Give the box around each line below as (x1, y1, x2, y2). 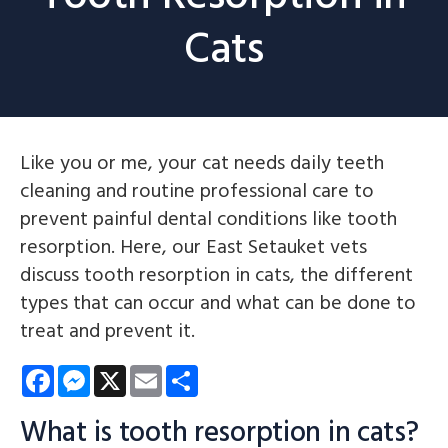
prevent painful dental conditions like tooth (20, 205, 397, 234)
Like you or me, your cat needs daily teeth (20, 149, 384, 178)
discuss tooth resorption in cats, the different (20, 261, 413, 290)
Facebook (54, 362, 119, 385)
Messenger (90, 362, 164, 385)
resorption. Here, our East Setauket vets (20, 233, 367, 262)
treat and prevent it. (20, 317, 195, 346)
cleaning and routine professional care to (20, 177, 374, 206)
